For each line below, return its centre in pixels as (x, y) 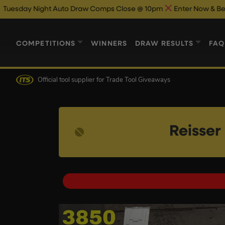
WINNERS (109, 44)
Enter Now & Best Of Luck (166, 9)
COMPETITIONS (46, 44)
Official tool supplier (67, 80)
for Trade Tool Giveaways (133, 80)
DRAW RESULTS (164, 44)
